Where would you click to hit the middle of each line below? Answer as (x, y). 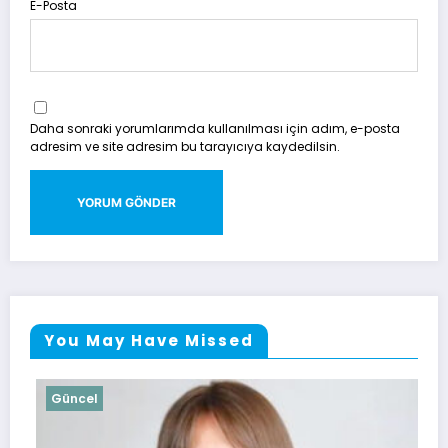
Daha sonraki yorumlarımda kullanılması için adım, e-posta (215, 128)
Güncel (68, 399)
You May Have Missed (149, 341)
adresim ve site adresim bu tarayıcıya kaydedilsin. (185, 146)
